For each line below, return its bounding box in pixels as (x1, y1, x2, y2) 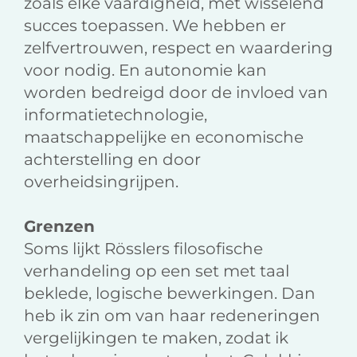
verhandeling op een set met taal (24, 261, 289, 281)
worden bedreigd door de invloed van (24, 83, 328, 103)
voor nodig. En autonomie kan (24, 61, 267, 80)
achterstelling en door (24, 150, 201, 170)
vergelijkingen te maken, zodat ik (24, 328, 288, 348)
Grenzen (24, 217, 95, 237)
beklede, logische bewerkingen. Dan (24, 284, 316, 304)
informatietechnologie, (24, 105, 207, 125)
